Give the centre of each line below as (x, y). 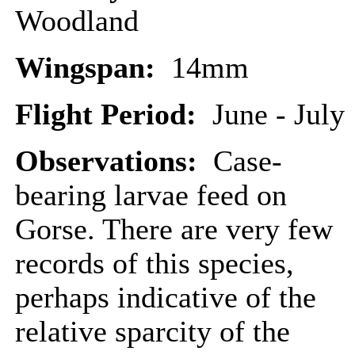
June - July (279, 115)
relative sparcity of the (153, 332)
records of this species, (155, 263)
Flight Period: (114, 115)
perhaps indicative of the (166, 298)
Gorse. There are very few (174, 229)
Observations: (110, 161)
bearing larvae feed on (151, 195)
